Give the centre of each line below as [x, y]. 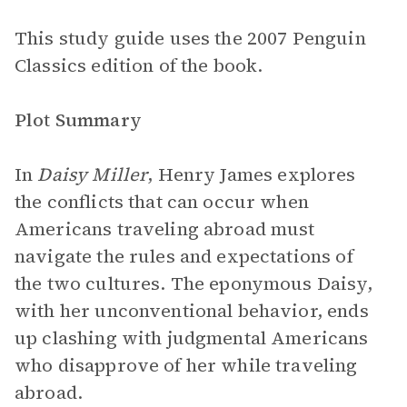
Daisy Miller [93, 174]
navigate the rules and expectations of [184, 256]
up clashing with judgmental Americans [192, 338]
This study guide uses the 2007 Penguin [190, 38]
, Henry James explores [252, 174]
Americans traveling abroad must [165, 229]
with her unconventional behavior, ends [192, 311]
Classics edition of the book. [139, 65]
